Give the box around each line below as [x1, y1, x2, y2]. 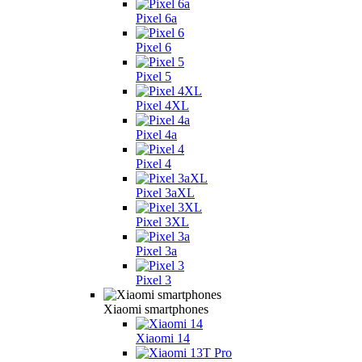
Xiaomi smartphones [103, 301, 208, 316]
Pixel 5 [136, 69, 171, 83]
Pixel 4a [136, 127, 177, 141]
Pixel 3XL [136, 214, 189, 229]
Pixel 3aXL [136, 185, 195, 200]
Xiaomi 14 [136, 330, 190, 345]
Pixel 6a [136, 11, 177, 25]
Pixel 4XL [136, 98, 189, 112]
